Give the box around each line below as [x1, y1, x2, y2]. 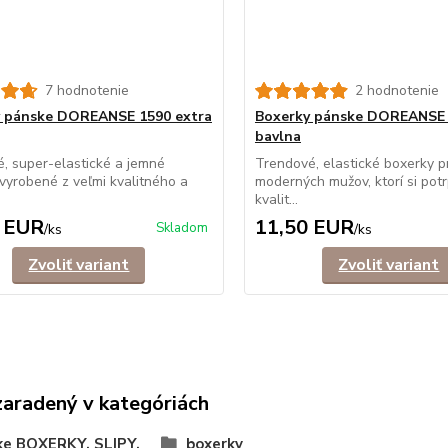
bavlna [254, 127, 301, 146]
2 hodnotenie [354, 81, 439, 100]
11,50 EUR [254, 214, 354, 241]
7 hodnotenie [44, 81, 129, 100]
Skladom [155, 219, 208, 237]
